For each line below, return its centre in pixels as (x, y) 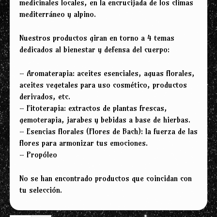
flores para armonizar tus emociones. (84, 143)
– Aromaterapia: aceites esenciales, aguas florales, (107, 73)
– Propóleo (38, 155)
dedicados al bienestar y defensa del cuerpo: (94, 50)
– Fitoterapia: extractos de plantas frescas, (93, 108)
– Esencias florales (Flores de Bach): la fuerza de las (108, 132)
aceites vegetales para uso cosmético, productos (103, 85)
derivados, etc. (45, 97)
